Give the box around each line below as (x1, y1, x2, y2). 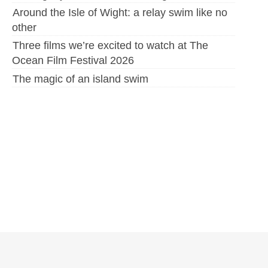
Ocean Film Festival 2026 (12, 54, 134, 67)
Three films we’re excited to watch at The (13, 39, 208, 52)
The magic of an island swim (13, 72, 148, 85)
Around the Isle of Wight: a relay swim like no (13, 7, 227, 19)
